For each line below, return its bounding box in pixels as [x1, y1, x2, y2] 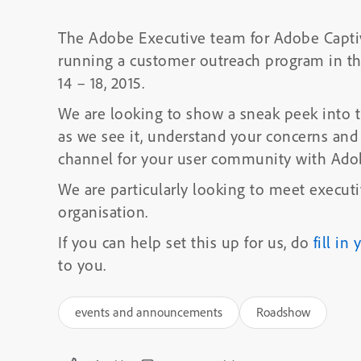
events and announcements [75, 304, 222, 320]
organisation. [58, 201, 148, 222]
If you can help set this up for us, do [58, 232, 313, 252]
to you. [58, 255, 106, 275]
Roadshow [256, 304, 310, 320]
